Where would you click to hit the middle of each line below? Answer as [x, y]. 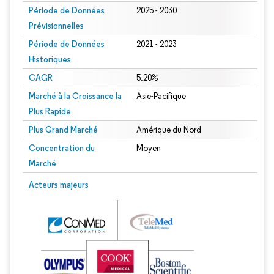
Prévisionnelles [56, 26]
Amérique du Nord [168, 130]
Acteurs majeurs [59, 185]
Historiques [50, 59]
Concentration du [62, 148]
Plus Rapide [50, 111]
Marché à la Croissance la [75, 96]
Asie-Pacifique [161, 96]
